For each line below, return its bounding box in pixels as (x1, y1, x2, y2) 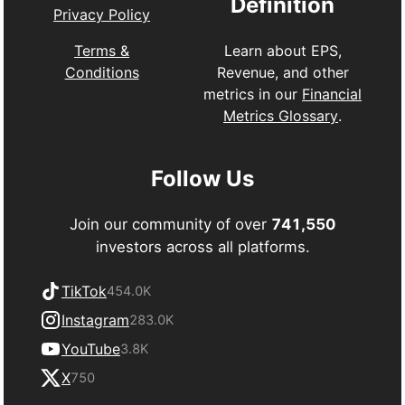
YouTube (61, 339, 120, 358)
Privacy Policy (53, 5, 151, 24)
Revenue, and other (216, 62, 349, 81)
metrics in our (203, 84, 303, 103)
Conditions (64, 63, 139, 82)
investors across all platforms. (95, 237, 310, 256)
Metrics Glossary (223, 106, 339, 125)
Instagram (61, 310, 129, 329)
